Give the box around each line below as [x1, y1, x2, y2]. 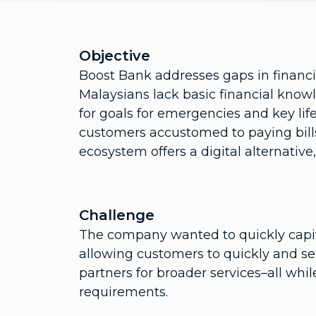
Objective [79, 47, 150, 64]
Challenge [79, 207, 154, 224]
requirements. [79, 284, 168, 300]
